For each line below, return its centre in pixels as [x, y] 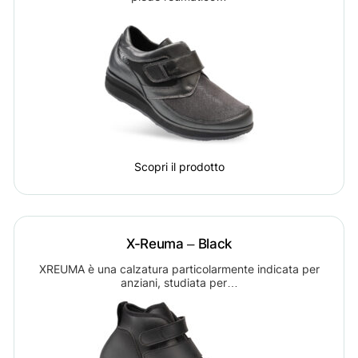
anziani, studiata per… [179, 282]
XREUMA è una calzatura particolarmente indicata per [179, 268]
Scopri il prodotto [179, 167]
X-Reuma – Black [179, 243]
